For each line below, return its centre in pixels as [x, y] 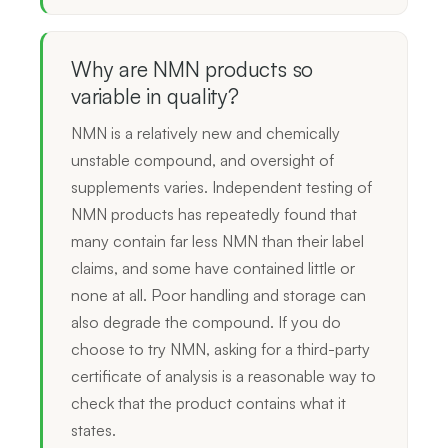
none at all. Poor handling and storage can [218, 294]
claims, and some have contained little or [213, 267]
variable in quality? [155, 95]
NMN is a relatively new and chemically [205, 132]
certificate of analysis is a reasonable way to [223, 375]
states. [93, 429]
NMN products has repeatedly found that [214, 213]
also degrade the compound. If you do [206, 321]
